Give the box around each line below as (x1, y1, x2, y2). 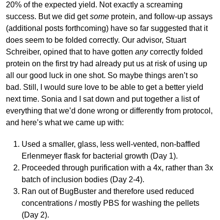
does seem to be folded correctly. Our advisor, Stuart (6, 35, 186, 44)
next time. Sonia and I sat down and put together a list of (6, 94, 199, 103)
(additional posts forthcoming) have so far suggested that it (6, 24, 208, 32)
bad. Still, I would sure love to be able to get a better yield (6, 82, 203, 91)
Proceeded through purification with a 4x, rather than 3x (21, 163, 213, 172)
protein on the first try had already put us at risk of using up (6, 59, 207, 68)
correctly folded (148, 47, 203, 56)
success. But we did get (6, 12, 90, 21)
